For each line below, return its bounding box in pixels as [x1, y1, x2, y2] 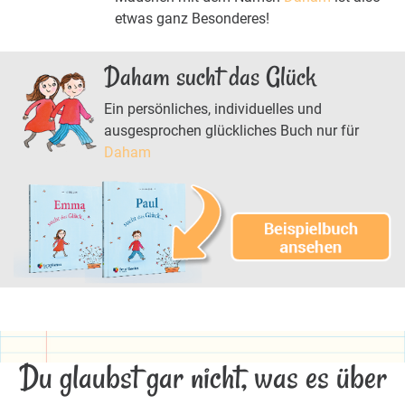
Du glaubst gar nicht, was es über [18, 355, 387, 400]
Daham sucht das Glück [104, 58, 316, 94]
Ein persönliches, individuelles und [104, 99, 322, 118]
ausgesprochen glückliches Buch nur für [104, 121, 359, 139]
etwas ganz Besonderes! [115, 9, 269, 27]
